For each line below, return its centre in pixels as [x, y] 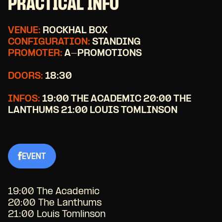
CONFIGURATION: [49, 42]
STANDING [115, 42]
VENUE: [24, 31]
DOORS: [26, 76]
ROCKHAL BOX [74, 31]
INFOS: [24, 99]
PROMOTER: [35, 54]
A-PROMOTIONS [102, 54]
